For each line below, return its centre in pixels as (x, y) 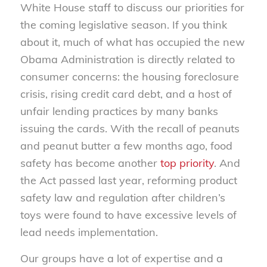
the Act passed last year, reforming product (128, 180)
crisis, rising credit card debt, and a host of (126, 94)
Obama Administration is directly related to (127, 59)
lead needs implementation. (89, 232)
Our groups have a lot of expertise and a (121, 258)
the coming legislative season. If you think (123, 24)
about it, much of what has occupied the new (132, 42)
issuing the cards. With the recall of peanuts (130, 128)
